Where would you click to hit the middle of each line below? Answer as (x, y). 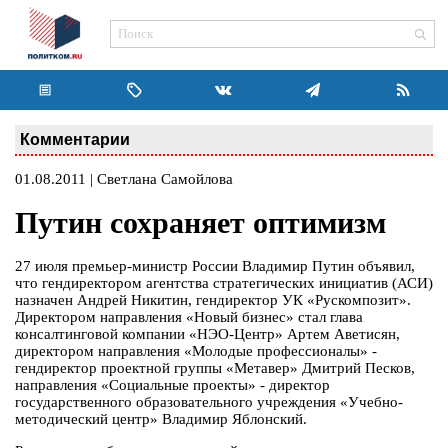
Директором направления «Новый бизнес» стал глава (189, 317)
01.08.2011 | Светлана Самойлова (124, 179)
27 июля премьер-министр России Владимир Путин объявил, (215, 266)
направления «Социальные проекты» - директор (172, 385)
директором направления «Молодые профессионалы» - (196, 351)
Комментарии (75, 139)
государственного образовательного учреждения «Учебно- (209, 402)
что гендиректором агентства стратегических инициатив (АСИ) (224, 283)
